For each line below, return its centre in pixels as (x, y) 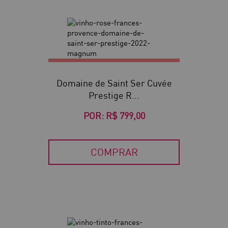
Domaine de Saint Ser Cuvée (114, 83)
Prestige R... (114, 96)
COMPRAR (114, 152)
